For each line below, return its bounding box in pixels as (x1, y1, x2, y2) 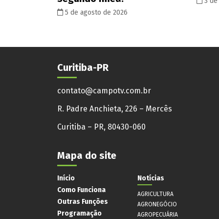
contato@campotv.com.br (57, 86, 151, 95)
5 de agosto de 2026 (63, 8, 128, 17)
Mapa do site (57, 149, 116, 161)
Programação (57, 209, 102, 218)
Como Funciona (57, 185, 106, 194)
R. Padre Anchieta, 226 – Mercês (57, 104, 172, 113)
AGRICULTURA (137, 190, 174, 197)
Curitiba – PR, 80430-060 (57, 122, 146, 131)
